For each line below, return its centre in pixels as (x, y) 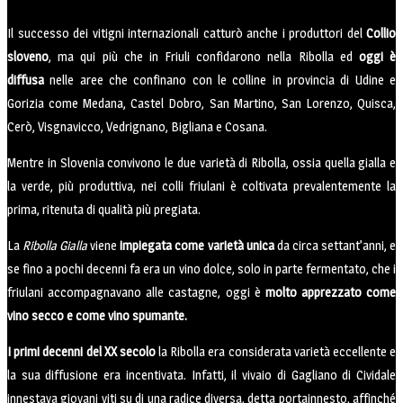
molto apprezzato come (330, 292)
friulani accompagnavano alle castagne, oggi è (136, 292)
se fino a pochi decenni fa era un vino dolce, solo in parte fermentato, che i (201, 269)
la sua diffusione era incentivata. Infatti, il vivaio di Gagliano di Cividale (201, 375)
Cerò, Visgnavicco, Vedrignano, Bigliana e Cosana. (137, 127)
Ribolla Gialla (55, 246)
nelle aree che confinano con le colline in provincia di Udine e (220, 80)
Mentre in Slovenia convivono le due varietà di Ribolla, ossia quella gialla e (201, 163)
